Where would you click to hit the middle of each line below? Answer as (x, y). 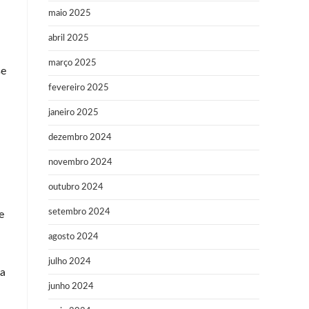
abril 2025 (69, 38)
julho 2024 (70, 262)
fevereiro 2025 (79, 88)
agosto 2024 (73, 237)
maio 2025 (70, 13)
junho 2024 (71, 287)
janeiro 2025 (73, 113)
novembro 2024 (80, 162)
